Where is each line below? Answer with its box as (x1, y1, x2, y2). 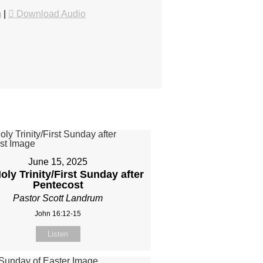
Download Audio (16, 9, 86, 19)
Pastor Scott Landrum (13, 193, 103, 204)
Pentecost (32, 179, 83, 191)
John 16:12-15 (35, 210, 82, 218)
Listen (48, 230, 69, 239)
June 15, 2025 (28, 157, 88, 167)
